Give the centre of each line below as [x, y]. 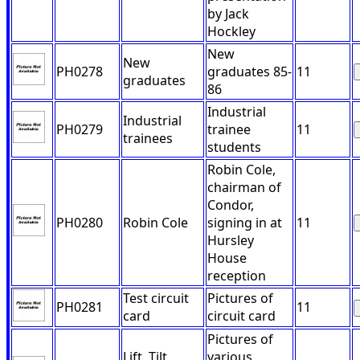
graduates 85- [250, 72]
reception [237, 276]
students [234, 147]
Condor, [231, 205]
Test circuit [156, 299]
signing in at [245, 223]
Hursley [231, 241]
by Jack [228, 14]
